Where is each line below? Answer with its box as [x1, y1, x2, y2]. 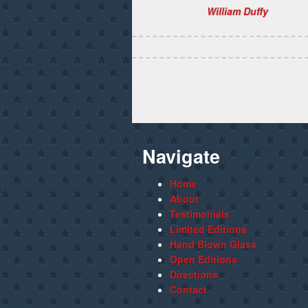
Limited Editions [170, 222, 247, 236]
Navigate [142, 143, 220, 169]
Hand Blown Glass [170, 237, 256, 251]
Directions [170, 267, 218, 281]
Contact [170, 283, 207, 296]
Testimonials [170, 207, 230, 221]
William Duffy [207, 4, 269, 18]
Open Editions [170, 252, 237, 266]
